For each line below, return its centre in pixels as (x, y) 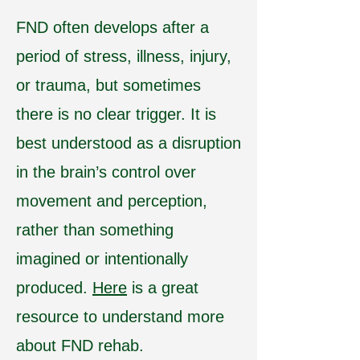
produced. (54, 288)
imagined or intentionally (102, 259)
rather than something (95, 230)
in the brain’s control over (106, 172)
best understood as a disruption (129, 143)
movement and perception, (112, 201)
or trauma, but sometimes (108, 85)
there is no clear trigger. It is (116, 114)
